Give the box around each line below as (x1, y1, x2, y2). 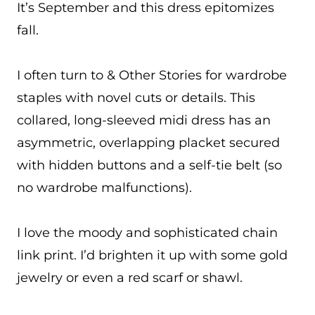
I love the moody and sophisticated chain (17, 225, 278, 240)
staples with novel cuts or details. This (17, 90, 255, 105)
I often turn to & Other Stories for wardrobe (17, 67, 287, 83)
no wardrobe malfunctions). (17, 180, 192, 195)
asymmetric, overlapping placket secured (17, 135, 280, 150)
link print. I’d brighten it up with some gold (17, 247, 288, 263)
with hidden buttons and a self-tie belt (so (17, 157, 282, 173)
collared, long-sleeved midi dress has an (17, 112, 271, 128)
